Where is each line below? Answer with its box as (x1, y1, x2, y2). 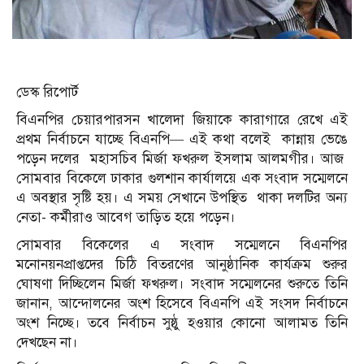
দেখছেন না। (16, 333, 78, 351)
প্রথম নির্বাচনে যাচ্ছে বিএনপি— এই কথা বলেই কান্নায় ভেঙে (16, 130, 348, 148)
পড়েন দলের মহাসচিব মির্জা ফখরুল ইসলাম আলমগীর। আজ (16, 149, 348, 167)
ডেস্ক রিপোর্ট (16, 83, 78, 101)
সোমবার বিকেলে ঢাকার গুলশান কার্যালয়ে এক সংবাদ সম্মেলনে (16, 169, 348, 187)
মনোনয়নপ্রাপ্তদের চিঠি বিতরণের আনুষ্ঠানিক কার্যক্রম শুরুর (16, 255, 348, 273)
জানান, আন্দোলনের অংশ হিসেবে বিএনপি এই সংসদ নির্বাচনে (16, 294, 348, 312)
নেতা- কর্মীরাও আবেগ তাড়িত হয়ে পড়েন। (16, 208, 236, 226)
